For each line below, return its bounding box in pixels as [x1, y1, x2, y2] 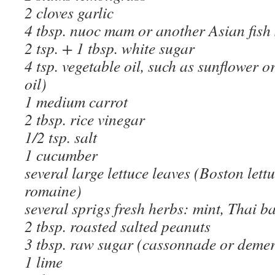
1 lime [25, 251, 63, 272]
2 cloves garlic [25, 2, 114, 23]
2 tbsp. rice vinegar [25, 109, 145, 130]
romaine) [25, 180, 82, 201]
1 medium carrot [25, 91, 128, 112]
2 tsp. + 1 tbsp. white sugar [25, 37, 195, 58]
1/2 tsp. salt [25, 126, 97, 147]
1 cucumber [25, 144, 98, 165]
